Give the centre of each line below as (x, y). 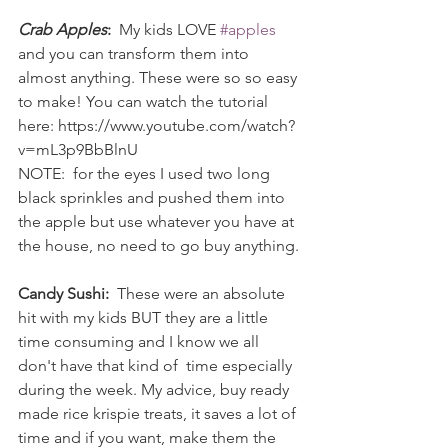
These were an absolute (199, 293)
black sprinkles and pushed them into (153, 197)
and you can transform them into (135, 53)
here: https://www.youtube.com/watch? (156, 125)
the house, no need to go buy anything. (158, 245)
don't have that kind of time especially (157, 365)
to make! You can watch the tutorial (145, 101)
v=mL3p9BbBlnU (78, 149)
